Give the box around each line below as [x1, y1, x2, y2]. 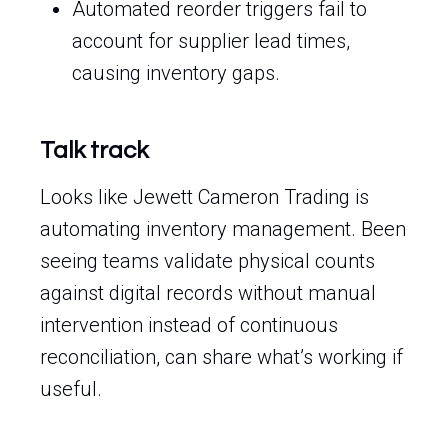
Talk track [40, 138, 148, 163]
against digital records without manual [40, 281, 376, 305]
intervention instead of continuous [40, 313, 338, 337]
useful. [40, 377, 102, 401]
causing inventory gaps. [72, 61, 280, 85]
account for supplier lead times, [72, 29, 350, 53]
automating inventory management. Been [40, 217, 406, 241]
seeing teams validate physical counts [40, 249, 375, 273]
